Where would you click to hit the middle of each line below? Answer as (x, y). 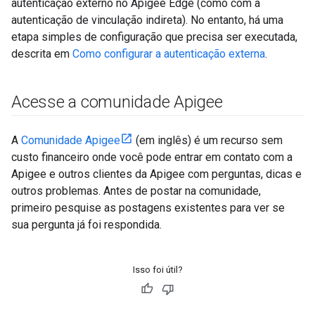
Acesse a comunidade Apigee (117, 102)
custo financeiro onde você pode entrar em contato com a (152, 157)
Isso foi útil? (157, 270)
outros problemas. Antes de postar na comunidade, (136, 191)
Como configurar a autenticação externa (169, 54)
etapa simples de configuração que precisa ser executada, (154, 37)
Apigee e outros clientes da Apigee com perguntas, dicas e (156, 174)
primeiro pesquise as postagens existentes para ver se (148, 208)
